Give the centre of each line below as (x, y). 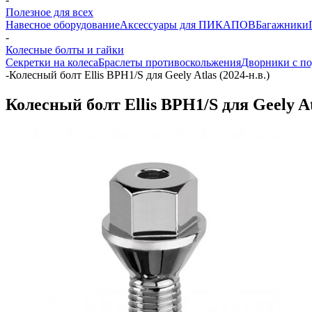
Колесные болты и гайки (65, 50)
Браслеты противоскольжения (170, 62)
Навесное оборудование (63, 25)
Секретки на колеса (52, 62)
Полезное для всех (49, 12)
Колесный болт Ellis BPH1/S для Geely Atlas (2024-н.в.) (139, 75)
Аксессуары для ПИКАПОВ (188, 25)
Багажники (282, 25)
